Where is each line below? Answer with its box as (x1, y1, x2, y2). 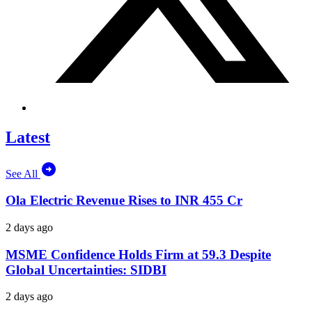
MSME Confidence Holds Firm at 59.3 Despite (6, 247, 271, 262)
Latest (6, 127, 50, 146)
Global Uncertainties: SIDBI (6, 262, 166, 277)
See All (6, 167, 40, 180)
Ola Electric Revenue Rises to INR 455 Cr (6, 193, 242, 208)
